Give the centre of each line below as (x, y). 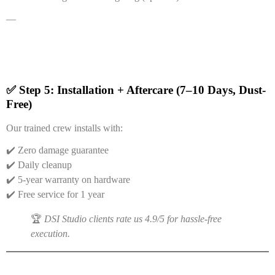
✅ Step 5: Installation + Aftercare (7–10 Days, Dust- (136, 90)
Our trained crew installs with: (64, 128)
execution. (50, 233)
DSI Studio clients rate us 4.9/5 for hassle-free (133, 219)
